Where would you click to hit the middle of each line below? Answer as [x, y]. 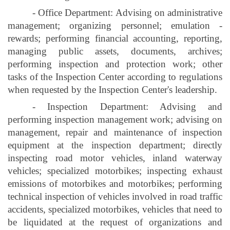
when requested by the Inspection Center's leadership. [112, 89]
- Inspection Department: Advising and [127, 106]
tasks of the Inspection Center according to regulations [115, 76]
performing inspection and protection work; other [115, 64]
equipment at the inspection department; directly [115, 145]
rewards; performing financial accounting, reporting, [115, 38]
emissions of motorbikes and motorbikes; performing [115, 183]
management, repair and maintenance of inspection [115, 132]
